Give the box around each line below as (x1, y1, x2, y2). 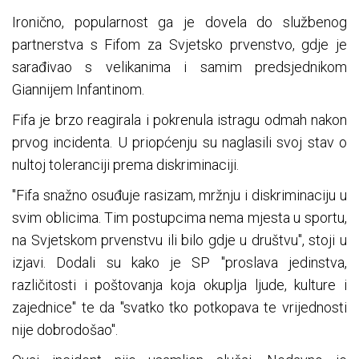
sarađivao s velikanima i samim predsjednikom (12, 58, 347, 76)
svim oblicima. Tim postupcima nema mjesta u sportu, (12, 209, 347, 227)
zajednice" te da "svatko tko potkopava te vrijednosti (12, 299, 347, 317)
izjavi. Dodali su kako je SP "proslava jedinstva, (12, 254, 347, 272)
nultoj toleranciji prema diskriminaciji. (12, 156, 239, 174)
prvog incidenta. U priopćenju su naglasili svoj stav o (12, 134, 347, 151)
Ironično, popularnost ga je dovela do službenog (12, 14, 347, 31)
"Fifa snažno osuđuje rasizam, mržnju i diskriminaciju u (12, 187, 347, 204)
